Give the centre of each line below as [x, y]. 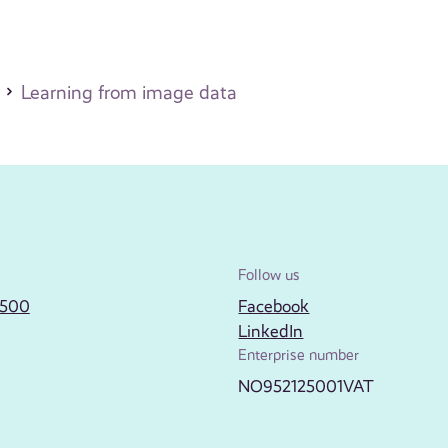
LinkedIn [271, 331]
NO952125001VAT [306, 386]
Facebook [274, 306]
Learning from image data [128, 93]
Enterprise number [299, 355]
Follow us [269, 275]
